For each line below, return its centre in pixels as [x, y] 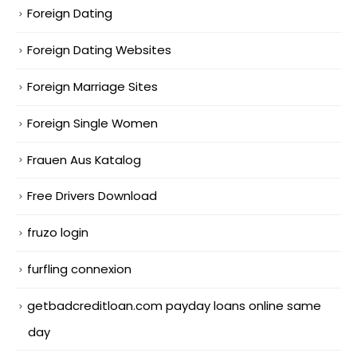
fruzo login [58, 233]
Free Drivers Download [92, 196]
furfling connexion [79, 269]
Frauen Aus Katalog [84, 159]
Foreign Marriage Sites [92, 86]
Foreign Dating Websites [99, 49]
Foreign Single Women [92, 123]
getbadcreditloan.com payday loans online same [174, 306]
